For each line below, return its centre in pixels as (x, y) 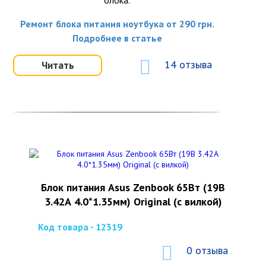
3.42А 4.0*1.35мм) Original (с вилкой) (133, 202)
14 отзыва (189, 64)
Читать (58, 65)
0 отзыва (207, 250)
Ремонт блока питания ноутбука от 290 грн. (117, 24)
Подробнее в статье (117, 38)
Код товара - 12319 (80, 227)
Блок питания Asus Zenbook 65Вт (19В (133, 187)
